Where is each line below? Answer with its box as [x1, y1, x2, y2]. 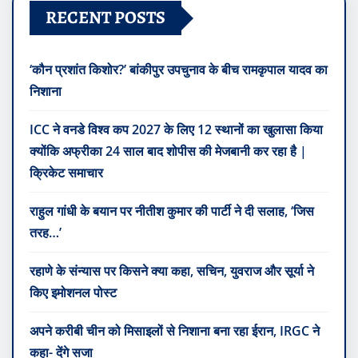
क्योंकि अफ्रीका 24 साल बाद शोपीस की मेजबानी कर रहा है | [30, 142, 307, 161]
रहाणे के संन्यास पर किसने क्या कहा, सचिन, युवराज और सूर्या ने [30, 262, 314, 280]
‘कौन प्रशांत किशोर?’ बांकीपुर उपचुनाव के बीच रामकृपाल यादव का [30, 61, 328, 79]
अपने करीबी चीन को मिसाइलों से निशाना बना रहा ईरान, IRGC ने [30, 322, 320, 340]
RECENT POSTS [46, 6, 165, 30]
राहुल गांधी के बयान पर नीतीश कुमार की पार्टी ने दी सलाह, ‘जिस [30, 202, 314, 221]
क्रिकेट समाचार [30, 164, 103, 182]
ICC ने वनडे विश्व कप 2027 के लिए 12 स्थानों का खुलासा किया [30, 121, 323, 139]
